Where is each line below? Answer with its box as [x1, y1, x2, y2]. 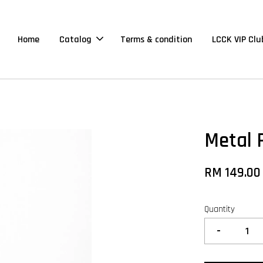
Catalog [59, 33, 92, 46]
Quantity [204, 204, 235, 215]
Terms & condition [120, 33, 193, 46]
